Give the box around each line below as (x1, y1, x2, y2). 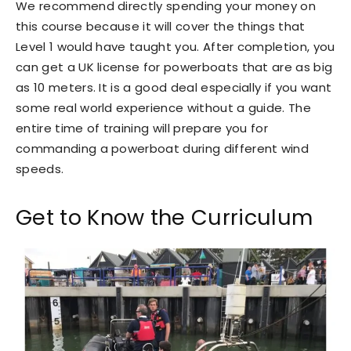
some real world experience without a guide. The (16, 100, 312, 117)
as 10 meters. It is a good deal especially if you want (16, 79, 332, 96)
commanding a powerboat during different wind (16, 140, 309, 157)
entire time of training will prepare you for (16, 120, 269, 137)
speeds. (16, 161, 64, 178)
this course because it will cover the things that (16, 18, 306, 35)
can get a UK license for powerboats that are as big (16, 59, 333, 76)
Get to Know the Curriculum (16, 203, 313, 233)
